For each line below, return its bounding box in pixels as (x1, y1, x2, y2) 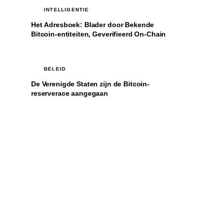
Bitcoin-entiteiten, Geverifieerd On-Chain (31, 30, 166, 38)
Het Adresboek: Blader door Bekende (31, 20, 154, 29)
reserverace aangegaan (31, 89, 109, 97)
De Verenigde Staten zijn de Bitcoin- (31, 79, 149, 88)
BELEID (44, 66, 66, 72)
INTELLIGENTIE (44, 7, 89, 13)
